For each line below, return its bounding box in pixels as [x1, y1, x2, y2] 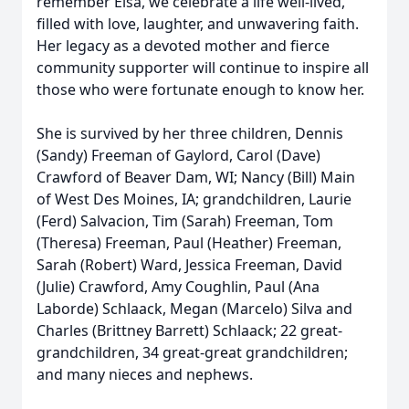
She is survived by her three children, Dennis [37, 123, 343, 143]
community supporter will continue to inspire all [37, 58, 369, 78]
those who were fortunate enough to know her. [37, 79, 364, 100]
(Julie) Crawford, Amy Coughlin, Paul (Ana [37, 277, 320, 297]
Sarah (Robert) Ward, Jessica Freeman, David [37, 255, 342, 275]
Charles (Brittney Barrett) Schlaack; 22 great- [37, 320, 342, 341]
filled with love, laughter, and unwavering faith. [37, 14, 359, 34]
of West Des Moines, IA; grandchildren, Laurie [37, 189, 351, 209]
